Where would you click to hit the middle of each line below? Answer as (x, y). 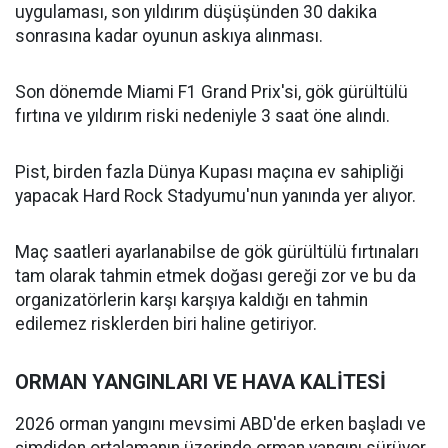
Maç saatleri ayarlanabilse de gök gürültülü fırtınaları (217, 252)
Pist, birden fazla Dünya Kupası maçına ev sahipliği (209, 172)
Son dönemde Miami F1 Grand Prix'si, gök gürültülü (211, 92)
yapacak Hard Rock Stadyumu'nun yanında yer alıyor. (215, 196)
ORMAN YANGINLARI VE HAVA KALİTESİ (200, 382)
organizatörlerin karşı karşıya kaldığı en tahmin (191, 300)
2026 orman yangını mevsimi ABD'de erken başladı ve (220, 424)
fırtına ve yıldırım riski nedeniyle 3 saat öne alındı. (202, 116)
